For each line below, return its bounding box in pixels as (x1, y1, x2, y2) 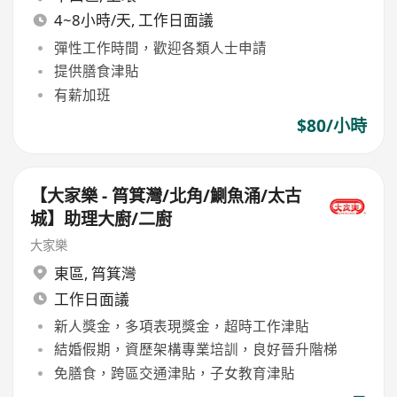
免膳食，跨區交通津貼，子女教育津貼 (53, 362, 295, 383)
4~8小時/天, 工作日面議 (53, 10, 214, 31)
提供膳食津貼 (53, 61, 139, 82)
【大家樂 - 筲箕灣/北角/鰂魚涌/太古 (30, 184, 302, 208)
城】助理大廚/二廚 (30, 207, 173, 231)
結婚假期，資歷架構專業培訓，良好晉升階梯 (53, 339, 338, 360)
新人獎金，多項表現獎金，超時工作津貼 (53, 316, 309, 337)
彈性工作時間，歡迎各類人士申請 (53, 38, 267, 58)
